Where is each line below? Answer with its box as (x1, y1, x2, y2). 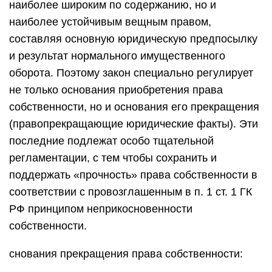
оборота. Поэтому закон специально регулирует (9, 67, 253, 79)
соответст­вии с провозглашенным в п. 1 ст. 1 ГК (9, 186, 252, 198)
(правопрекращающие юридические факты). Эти (9, 118, 258, 130)
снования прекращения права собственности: (9, 248, 243, 260)
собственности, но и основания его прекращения (9, 101, 259, 113)
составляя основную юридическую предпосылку (9, 33, 257, 45)
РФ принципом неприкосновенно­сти (9, 203, 192, 215)
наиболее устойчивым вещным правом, (9, 16, 211, 28)
